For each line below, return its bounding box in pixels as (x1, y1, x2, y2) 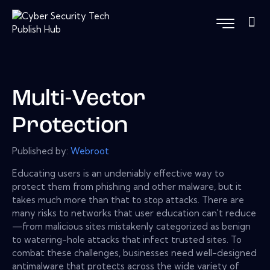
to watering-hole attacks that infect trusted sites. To (12, 233, 242, 245)
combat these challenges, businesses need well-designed (12, 246, 257, 259)
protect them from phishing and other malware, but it (12, 180, 242, 192)
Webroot (71, 145, 109, 157)
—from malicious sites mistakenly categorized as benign (12, 220, 251, 232)
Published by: (12, 145, 71, 157)
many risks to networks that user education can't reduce (12, 207, 256, 219)
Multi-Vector (12, 88, 146, 111)
